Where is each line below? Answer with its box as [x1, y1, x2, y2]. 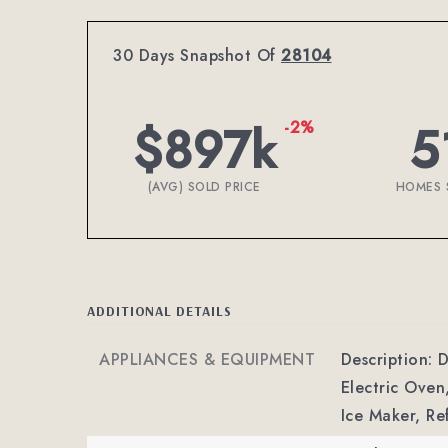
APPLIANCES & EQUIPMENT [99, 348, 315, 371]
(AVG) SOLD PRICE [147, 178, 261, 196]
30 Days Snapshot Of [113, 44, 281, 67]
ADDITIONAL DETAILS [87, 302, 232, 319]
